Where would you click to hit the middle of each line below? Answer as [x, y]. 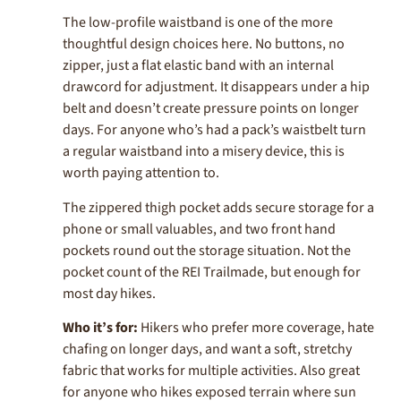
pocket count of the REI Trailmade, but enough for [212, 272]
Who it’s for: [100, 328]
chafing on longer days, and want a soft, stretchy [207, 350]
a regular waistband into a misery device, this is [204, 152]
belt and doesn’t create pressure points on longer [211, 109]
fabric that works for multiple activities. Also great [211, 371]
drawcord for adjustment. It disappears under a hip [216, 87]
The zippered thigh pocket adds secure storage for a [218, 207]
